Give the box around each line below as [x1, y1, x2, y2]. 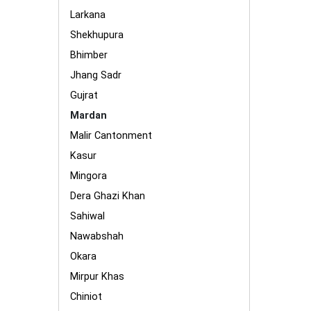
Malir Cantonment [70, 130, 152, 142]
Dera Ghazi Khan [70, 190, 145, 202]
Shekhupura [70, 29, 124, 41]
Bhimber [70, 49, 108, 61]
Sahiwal [70, 210, 105, 222]
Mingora [70, 170, 107, 182]
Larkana [70, 9, 106, 21]
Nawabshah [70, 230, 124, 242]
